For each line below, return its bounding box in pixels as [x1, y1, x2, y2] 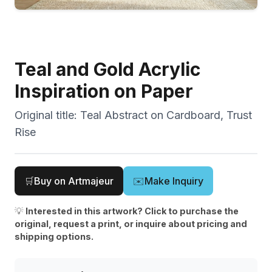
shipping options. [15, 231, 93, 242]
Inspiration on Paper [15, 80, 193, 103]
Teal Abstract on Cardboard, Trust [80, 109, 252, 122]
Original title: [15, 109, 80, 122]
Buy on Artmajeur [34, 175, 114, 188]
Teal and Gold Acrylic [15, 58, 200, 81]
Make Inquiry [144, 175, 203, 188]
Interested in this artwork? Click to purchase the [25, 206, 239, 217]
